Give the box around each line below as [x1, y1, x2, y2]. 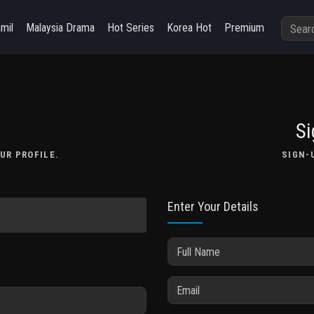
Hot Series [107, 21, 154, 34]
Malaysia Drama [25, 21, 95, 34]
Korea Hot [166, 21, 212, 34]
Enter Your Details [168, 199, 259, 214]
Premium [224, 21, 264, 34]
